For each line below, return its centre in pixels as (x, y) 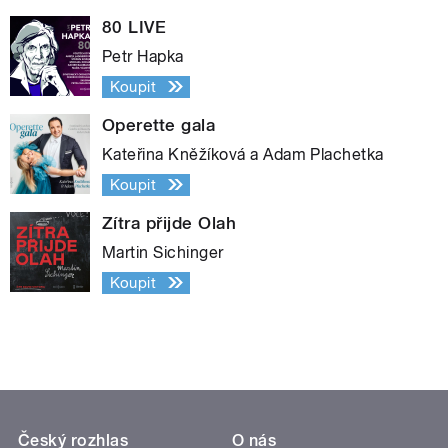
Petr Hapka (143, 56)
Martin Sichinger (163, 252)
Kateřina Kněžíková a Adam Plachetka (243, 154)
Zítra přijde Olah (169, 222)
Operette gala (159, 124)
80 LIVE (134, 26)
